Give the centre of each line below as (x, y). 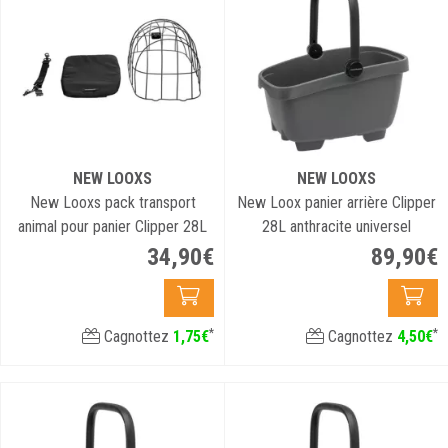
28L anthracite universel (336, 226)
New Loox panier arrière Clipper (336, 202)
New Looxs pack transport (112, 202)
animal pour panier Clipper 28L (112, 226)
